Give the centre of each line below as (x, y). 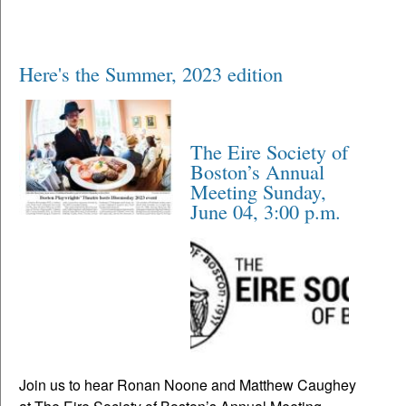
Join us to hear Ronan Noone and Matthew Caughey (188, 385)
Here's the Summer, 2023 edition (151, 73)
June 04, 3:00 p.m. (266, 211)
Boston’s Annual (258, 171)
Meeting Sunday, (259, 191)
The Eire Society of (270, 151)
